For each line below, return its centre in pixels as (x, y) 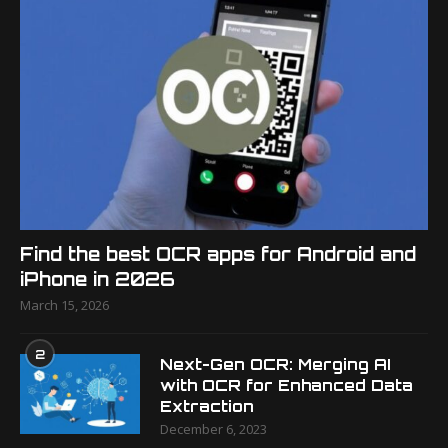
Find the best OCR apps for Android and (218, 254)
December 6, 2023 (213, 429)
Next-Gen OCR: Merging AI (275, 364)
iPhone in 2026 (97, 279)
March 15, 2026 (64, 305)
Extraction (207, 406)
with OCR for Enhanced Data (286, 385)
